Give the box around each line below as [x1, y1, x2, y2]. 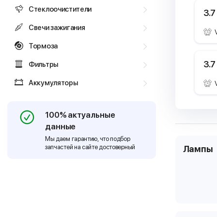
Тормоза [29, 42, 58, 50]
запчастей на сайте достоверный [45, 143, 135, 151]
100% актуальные [45, 110, 115, 120]
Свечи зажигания [29, 23, 85, 32]
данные [45, 122, 76, 131]
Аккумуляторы [29, 78, 78, 87]
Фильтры [29, 60, 58, 69]
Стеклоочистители [29, 5, 92, 14]
